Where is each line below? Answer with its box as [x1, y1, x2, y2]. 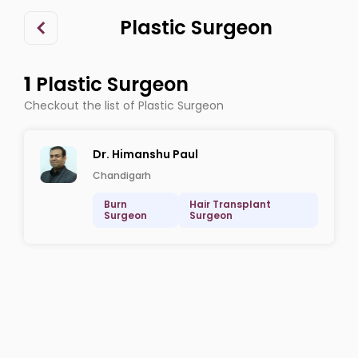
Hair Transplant [189, 197, 272, 211]
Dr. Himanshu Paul [93, 146, 198, 162]
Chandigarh [93, 169, 151, 182]
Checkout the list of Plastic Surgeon [24, 97, 224, 113]
